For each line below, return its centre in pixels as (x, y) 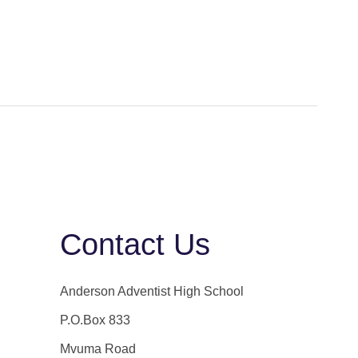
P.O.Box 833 (95, 320)
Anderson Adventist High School (152, 292)
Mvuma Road (98, 349)
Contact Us (135, 245)
